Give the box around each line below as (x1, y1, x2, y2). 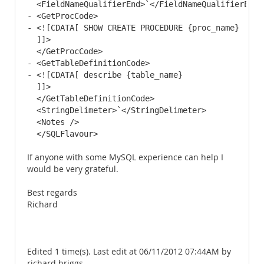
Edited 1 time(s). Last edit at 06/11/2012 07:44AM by (27, 246, 231, 257)
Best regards (27, 187, 77, 198)
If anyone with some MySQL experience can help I (27, 152, 223, 163)
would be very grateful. (27, 164, 118, 174)
